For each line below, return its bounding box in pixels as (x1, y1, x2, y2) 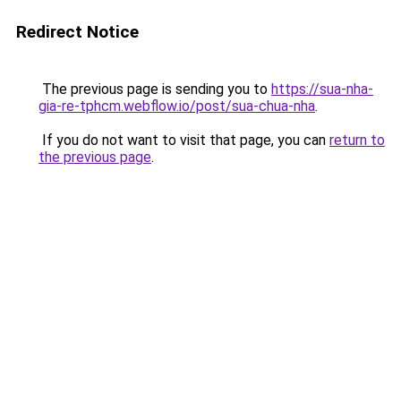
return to (329, 132, 385, 149)
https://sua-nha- (271, 81, 373, 98)
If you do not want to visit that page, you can (38, 132, 329, 149)
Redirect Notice (16, 21, 139, 42)
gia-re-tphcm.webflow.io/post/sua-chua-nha (38, 98, 315, 115)
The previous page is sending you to (38, 81, 271, 98)
